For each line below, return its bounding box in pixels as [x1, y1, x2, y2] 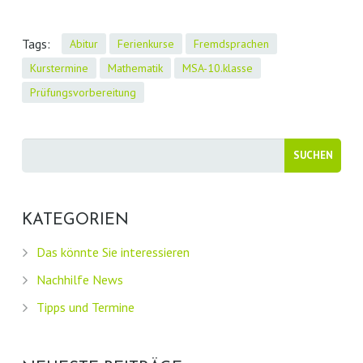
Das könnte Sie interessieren [36, 243, 190, 260]
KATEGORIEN [21, 211, 129, 228]
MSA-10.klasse [181, 60, 253, 75]
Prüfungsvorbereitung [29, 84, 136, 100]
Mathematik [107, 60, 163, 75]
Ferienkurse [117, 36, 174, 51]
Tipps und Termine [36, 298, 135, 315]
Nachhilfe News [36, 271, 123, 288]
